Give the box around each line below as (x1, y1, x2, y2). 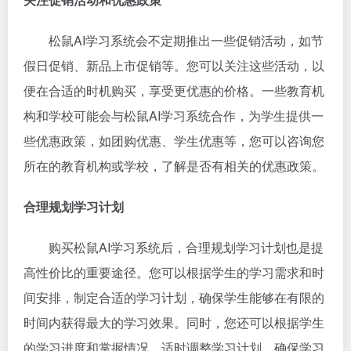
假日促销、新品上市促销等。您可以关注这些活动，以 (24, 56, 324, 74)
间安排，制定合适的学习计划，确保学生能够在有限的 (24, 288, 324, 306)
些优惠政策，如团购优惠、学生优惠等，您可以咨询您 (24, 132, 324, 150)
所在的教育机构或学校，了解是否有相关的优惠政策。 (24, 157, 324, 175)
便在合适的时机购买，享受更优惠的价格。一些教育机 (24, 81, 324, 100)
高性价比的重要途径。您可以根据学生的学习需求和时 (24, 263, 324, 281)
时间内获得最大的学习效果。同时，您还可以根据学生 (24, 313, 324, 331)
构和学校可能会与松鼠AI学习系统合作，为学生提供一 (24, 107, 324, 125)
